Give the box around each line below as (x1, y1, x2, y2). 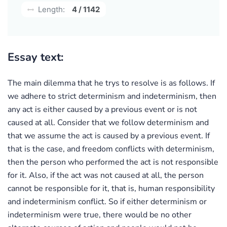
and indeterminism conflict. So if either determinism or (8, 196, 207, 207)
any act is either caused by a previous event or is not (8, 103, 197, 115)
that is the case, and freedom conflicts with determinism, (8, 143, 214, 155)
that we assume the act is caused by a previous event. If (8, 130, 210, 141)
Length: (36, 4, 65, 14)
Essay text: (8, 49, 63, 65)
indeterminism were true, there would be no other (8, 209, 192, 220)
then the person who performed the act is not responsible (8, 156, 218, 168)
